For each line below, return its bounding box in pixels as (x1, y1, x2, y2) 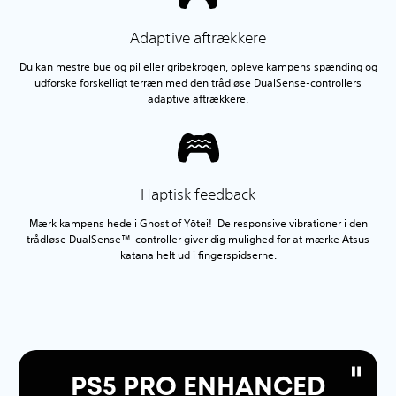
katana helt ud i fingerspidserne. (119, 247, 277, 263)
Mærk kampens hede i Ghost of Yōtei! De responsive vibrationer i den (28, 215, 368, 231)
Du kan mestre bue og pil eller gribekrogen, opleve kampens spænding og (19, 58, 377, 74)
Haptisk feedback (140, 184, 256, 203)
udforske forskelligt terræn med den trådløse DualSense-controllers (34, 74, 362, 90)
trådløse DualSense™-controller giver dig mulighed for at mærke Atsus (27, 231, 369, 247)
